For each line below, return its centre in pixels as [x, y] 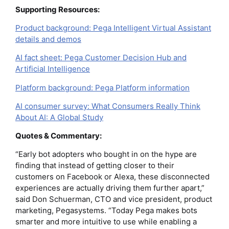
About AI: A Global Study [59, 117]
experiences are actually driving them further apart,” [110, 188]
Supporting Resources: [58, 10]
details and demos [48, 39]
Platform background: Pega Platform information [102, 87]
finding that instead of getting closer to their [95, 166]
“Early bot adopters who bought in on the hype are [106, 154]
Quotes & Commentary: [59, 135]
